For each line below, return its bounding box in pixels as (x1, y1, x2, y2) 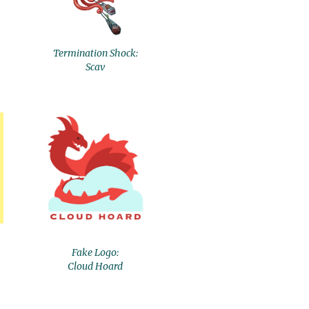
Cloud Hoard (68, 260, 123, 272)
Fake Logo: (72, 246, 119, 259)
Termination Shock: (52, 47, 138, 59)
